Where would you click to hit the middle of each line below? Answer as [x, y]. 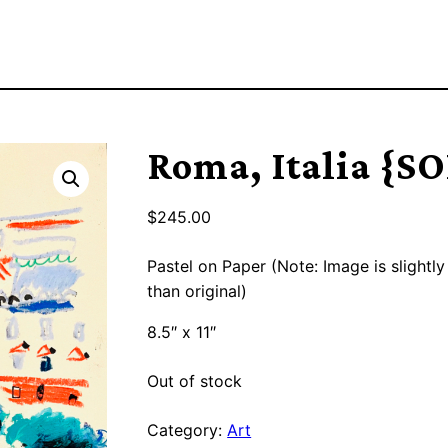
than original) [197, 290]
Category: [187, 429]
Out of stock [195, 380]
